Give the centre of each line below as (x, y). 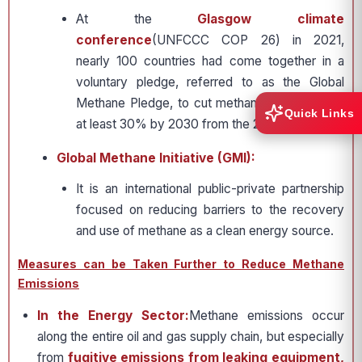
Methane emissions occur (267, 316)
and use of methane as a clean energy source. (205, 231)
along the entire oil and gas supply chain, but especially (191, 337)
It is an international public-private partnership (210, 189)
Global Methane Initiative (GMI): (156, 158)
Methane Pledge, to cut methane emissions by (210, 103)
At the (137, 19)
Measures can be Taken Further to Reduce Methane (181, 264)
